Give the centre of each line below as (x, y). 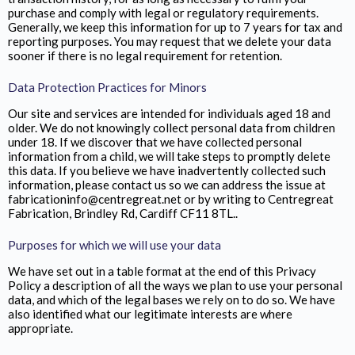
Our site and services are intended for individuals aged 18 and (169, 113)
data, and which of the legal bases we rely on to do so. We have (172, 299)
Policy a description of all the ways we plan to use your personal (175, 285)
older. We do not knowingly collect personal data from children (172, 127)
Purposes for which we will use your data (115, 245)
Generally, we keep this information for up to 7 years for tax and (175, 27)
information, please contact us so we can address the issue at (167, 184)
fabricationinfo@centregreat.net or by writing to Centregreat (171, 198)
